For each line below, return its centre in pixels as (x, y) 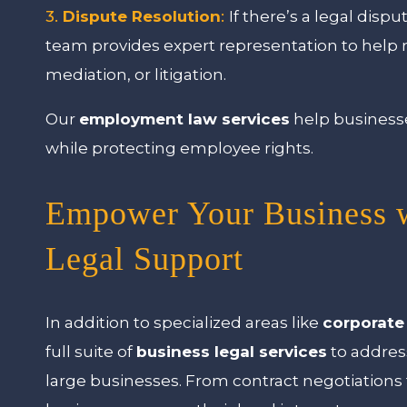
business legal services (232, 351)
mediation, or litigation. (136, 75)
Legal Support (145, 259)
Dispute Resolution (142, 17)
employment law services (185, 119)
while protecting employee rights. (180, 149)
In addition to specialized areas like (184, 322)
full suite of (91, 351)
